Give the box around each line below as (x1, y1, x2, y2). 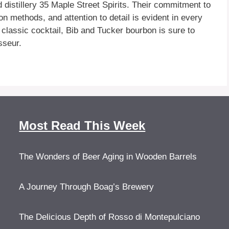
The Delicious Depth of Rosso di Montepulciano (19, 212, 200, 222)
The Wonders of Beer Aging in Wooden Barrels (19, 151, 197, 162)
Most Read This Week (19, 118, 146, 132)
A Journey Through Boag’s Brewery (19, 181, 154, 192)
